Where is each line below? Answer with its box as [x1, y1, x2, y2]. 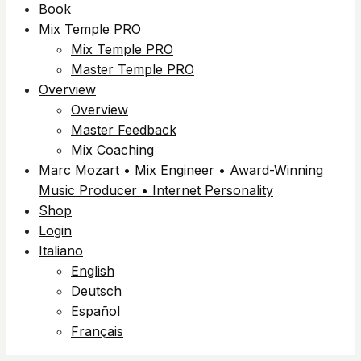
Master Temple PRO [71, 61, 194, 77]
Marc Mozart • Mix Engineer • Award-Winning [39, 162, 323, 178]
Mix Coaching [71, 142, 154, 158]
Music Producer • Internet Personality [39, 182, 273, 198]
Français [71, 323, 123, 339]
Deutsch [71, 283, 122, 299]
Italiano [39, 243, 83, 259]
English [71, 263, 114, 279]
